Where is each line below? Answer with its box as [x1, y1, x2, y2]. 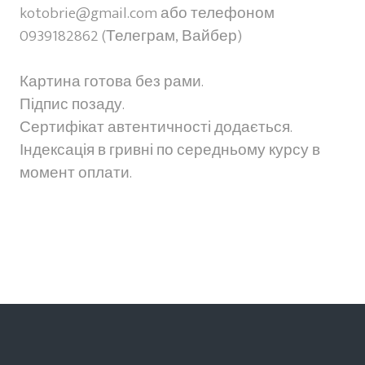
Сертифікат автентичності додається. [20, 114, 292, 140]
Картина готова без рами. [20, 68, 204, 95]
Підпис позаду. [20, 91, 125, 117]
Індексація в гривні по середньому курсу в [20, 137, 320, 163]
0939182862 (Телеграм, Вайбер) [20, 23, 242, 49]
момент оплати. [20, 160, 132, 186]
